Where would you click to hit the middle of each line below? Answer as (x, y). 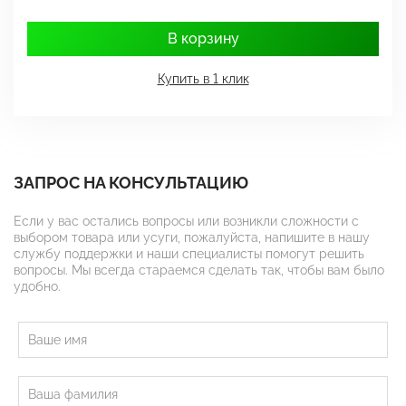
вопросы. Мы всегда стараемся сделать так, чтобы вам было (199, 271)
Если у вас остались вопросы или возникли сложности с (186, 222)
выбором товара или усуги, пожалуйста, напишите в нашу (192, 238)
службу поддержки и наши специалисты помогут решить (189, 254)
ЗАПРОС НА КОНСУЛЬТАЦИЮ (131, 183)
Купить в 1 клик (203, 79)
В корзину (203, 39)
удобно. (37, 287)
